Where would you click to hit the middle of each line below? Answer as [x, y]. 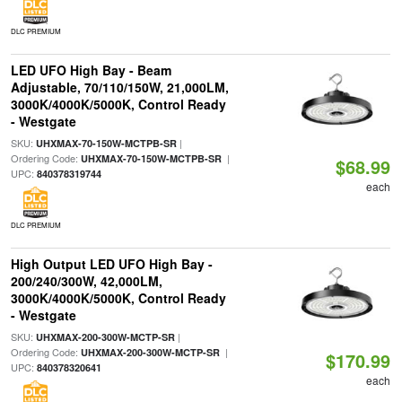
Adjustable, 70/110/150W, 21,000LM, [119, 87]
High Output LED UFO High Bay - [111, 264]
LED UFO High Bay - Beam [91, 70]
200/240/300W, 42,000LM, [86, 281]
